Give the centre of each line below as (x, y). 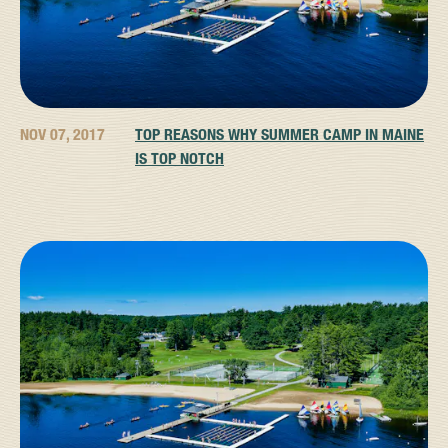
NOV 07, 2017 (62, 134)
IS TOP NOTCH (179, 158)
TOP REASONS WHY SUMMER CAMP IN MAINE (279, 134)
